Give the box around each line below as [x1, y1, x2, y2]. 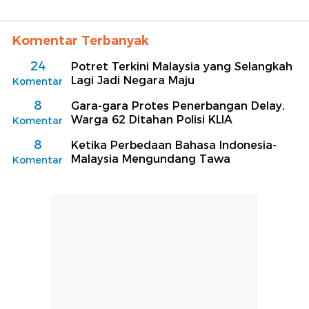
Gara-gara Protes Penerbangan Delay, [71, 99, 285, 112]
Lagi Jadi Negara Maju [71, 73, 195, 87]
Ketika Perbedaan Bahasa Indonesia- [71, 138, 277, 152]
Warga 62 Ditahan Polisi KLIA [71, 112, 232, 126]
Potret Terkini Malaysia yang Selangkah [71, 59, 292, 73]
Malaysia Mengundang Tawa [71, 152, 230, 166]
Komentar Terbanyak [12, 32, 149, 48]
